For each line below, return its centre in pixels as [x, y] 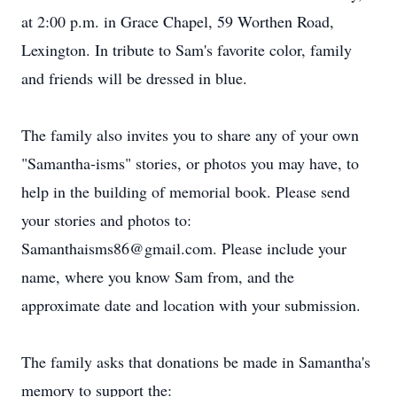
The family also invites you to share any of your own [190, 135]
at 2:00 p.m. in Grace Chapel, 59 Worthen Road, [178, 21]
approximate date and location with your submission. [191, 305]
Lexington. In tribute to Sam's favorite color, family [187, 50]
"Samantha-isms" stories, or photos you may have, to [190, 163]
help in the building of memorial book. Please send [186, 191]
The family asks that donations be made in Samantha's [196, 362]
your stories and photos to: [106, 220]
